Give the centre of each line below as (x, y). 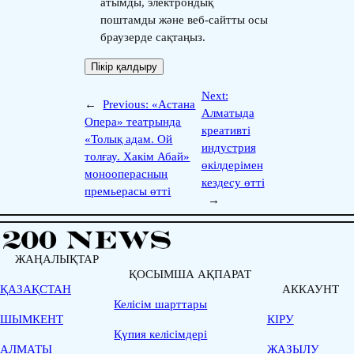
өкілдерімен (232, 165)
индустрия (228, 147)
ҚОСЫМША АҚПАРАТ (190, 274)
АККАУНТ (310, 289)
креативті (226, 130)
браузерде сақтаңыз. (153, 38)
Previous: (128, 104)
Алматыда (228, 113)
